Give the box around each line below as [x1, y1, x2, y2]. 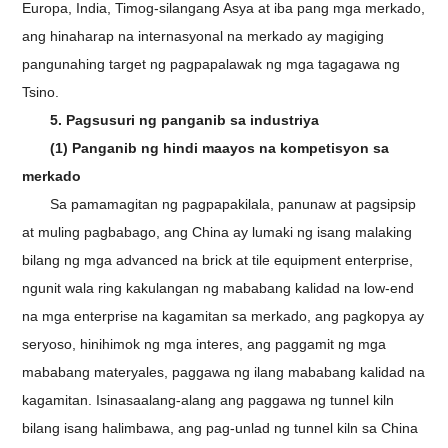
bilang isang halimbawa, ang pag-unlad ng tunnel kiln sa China [22, 420, 419, 437]
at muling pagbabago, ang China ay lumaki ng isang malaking [22, 224, 413, 241]
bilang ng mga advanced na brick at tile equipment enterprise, [22, 252, 414, 269]
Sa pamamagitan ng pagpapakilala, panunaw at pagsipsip [50, 196, 417, 213]
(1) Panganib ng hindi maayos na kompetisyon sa [50, 140, 390, 157]
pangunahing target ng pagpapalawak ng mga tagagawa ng [22, 56, 401, 73]
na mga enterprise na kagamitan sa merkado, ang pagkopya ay [22, 308, 425, 325]
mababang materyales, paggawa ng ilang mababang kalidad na [22, 364, 426, 381]
